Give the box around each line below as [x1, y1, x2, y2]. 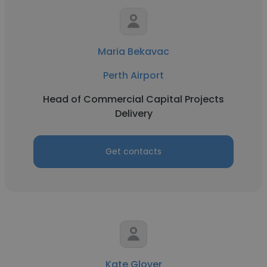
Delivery [114, 107, 153, 120]
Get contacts [105, 145, 162, 157]
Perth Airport [103, 69, 164, 82]
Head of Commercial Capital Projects [43, 92, 224, 106]
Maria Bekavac [98, 45, 169, 58]
